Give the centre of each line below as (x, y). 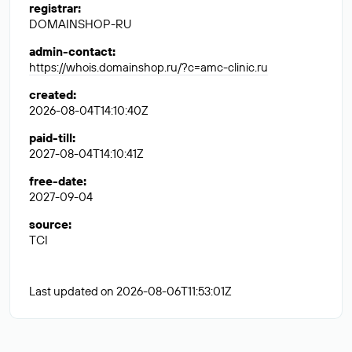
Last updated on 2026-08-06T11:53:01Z (130, 291)
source (49, 224)
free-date (56, 181)
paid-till (51, 138)
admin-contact (71, 51)
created (51, 95)
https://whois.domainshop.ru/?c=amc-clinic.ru (148, 67)
